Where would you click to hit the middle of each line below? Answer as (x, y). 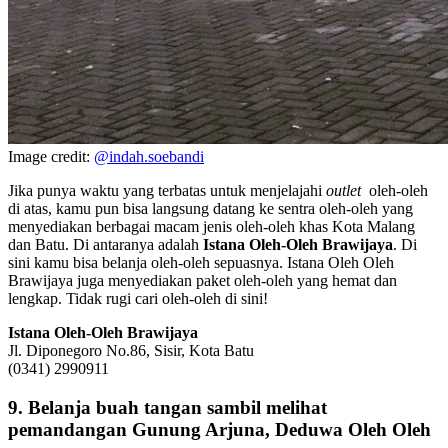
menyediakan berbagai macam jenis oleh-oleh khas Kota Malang (211, 227)
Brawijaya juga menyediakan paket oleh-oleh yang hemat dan (202, 281)
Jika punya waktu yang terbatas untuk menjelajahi (167, 191)
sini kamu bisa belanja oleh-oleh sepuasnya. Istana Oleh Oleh (201, 263)
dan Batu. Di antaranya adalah (105, 245)
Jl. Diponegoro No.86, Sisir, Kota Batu (131, 351)
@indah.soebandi (149, 157)
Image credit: (51, 157)
